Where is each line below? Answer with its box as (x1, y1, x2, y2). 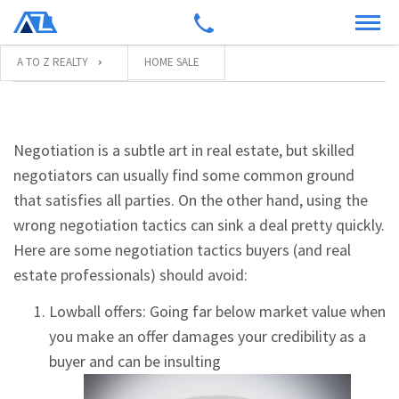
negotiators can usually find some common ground (13, 165, 354, 185)
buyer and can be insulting (49, 351, 224, 371)
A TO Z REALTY (17, 54, 88, 69)
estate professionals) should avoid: (13, 265, 248, 285)
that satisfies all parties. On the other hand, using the (13, 190, 368, 210)
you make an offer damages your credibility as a (49, 326, 366, 346)
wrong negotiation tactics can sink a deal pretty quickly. (13, 215, 385, 235)
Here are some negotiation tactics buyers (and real (13, 240, 351, 260)
